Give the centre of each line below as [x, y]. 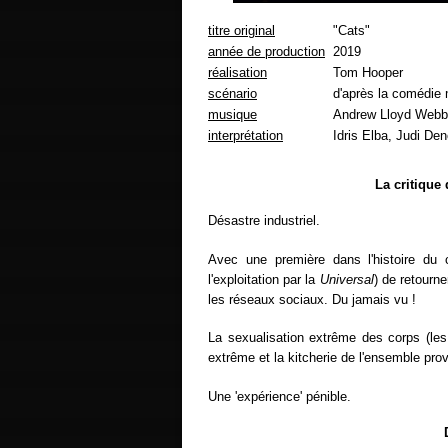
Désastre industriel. [264, 221]
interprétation [245, 136]
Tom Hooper [368, 73]
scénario [232, 94]
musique [232, 115]
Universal [346, 279]
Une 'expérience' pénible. [279, 396]
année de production [266, 52]
